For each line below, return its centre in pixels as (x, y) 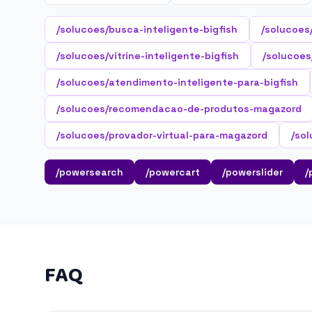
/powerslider (252, 172)
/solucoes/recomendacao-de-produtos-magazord (179, 109)
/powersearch (89, 172)
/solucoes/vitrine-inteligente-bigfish (148, 56)
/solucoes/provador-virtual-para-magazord (162, 135)
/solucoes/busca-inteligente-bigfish (147, 29)
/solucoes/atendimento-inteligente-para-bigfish (177, 82)
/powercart (173, 172)
